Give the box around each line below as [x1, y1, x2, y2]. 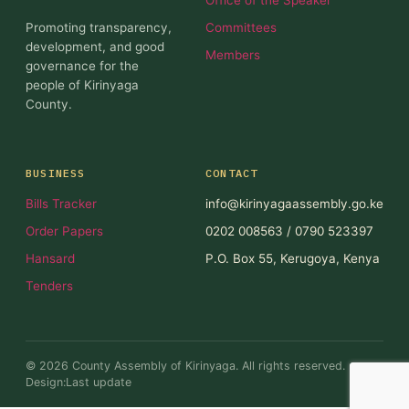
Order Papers [26, 224, 103, 239]
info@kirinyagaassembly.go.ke [205, 196, 383, 212]
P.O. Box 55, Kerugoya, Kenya [205, 251, 380, 267]
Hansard [26, 251, 75, 267]
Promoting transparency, [26, 19, 172, 35]
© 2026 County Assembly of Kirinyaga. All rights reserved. [26, 359, 345, 373]
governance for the [26, 58, 139, 73]
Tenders [26, 278, 73, 294]
